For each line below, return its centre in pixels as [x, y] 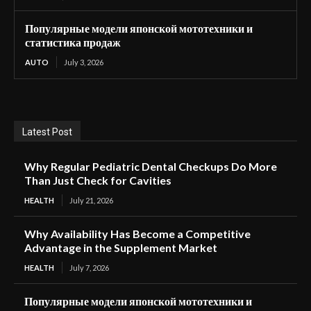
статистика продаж [73, 42]
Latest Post [47, 132]
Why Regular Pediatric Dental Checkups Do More [151, 167]
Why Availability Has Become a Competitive [137, 234]
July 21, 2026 [91, 201]
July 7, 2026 [89, 268]
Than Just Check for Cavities [98, 180]
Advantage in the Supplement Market [121, 248]
